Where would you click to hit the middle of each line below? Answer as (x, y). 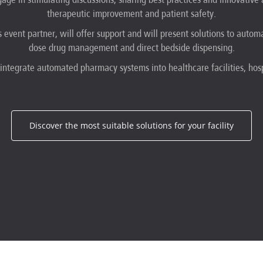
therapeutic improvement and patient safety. (131, 14)
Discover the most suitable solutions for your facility (131, 126)
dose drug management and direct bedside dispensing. (131, 48)
